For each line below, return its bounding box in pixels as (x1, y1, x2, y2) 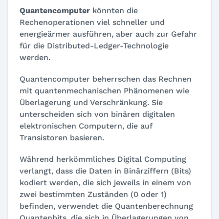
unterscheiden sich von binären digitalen (20, 109, 175, 119)
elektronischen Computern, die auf (20, 121, 152, 131)
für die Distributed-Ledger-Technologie (20, 41, 169, 50)
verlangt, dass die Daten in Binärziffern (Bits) (20, 166, 191, 175)
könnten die (90, 5, 138, 15)
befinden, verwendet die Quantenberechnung (20, 201, 193, 211)
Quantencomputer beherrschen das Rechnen (20, 74, 192, 84)
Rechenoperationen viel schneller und (20, 17, 165, 27)
